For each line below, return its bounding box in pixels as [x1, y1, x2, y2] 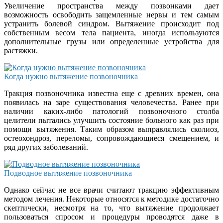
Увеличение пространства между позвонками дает [4, 1, 219, 10]
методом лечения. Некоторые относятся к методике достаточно [4, 194, 219, 203]
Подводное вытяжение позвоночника [4, 168, 132, 177]
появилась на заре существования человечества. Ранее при [4, 98, 219, 107]
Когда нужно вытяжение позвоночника [4, 72, 138, 81]
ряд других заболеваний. [4, 142, 88, 151]
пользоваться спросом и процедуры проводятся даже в [4, 212, 219, 221]
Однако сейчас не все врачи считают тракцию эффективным [4, 185, 219, 194]
